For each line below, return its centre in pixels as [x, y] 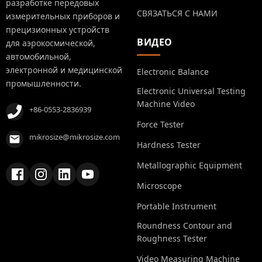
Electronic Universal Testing [191, 91]
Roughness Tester [172, 238]
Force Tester [161, 124]
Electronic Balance [173, 71]
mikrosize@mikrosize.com [75, 137]
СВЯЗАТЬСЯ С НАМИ [177, 13]
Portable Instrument [177, 206]
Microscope [159, 185]
